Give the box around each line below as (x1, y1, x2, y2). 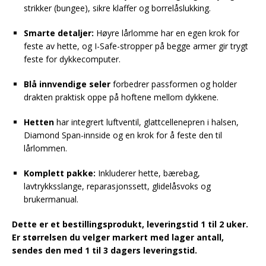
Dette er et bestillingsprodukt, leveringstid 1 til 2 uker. (12, 218, 248, 230)
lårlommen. (24, 142, 67, 154)
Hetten (24, 116, 54, 128)
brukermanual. (24, 193, 78, 205)
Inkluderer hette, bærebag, (96, 167, 200, 179)
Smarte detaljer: (24, 27, 94, 39)
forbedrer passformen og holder (110, 78, 237, 90)
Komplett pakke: (24, 167, 96, 179)
